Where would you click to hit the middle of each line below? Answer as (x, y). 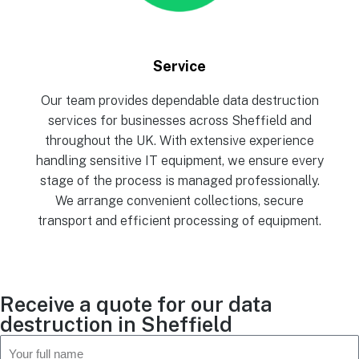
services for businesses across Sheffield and (179, 121)
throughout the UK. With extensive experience (179, 141)
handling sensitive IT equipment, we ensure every (179, 161)
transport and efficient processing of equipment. (179, 221)
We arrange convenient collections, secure (179, 201)
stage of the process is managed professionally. (179, 181)
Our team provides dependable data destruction (179, 101)
